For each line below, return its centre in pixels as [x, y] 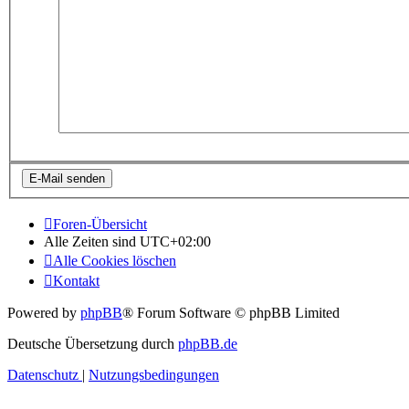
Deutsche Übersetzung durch [93, 344]
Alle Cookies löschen [115, 261]
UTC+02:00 [175, 242]
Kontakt [76, 281]
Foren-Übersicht [100, 225]
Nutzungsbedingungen [154, 375]
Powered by [44, 313]
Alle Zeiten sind [92, 242]
